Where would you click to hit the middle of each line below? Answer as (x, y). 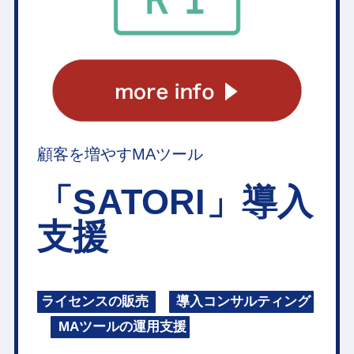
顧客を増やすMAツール (121, 154)
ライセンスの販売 (96, 302)
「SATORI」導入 (175, 201)
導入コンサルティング (242, 302)
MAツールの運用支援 (120, 327)
